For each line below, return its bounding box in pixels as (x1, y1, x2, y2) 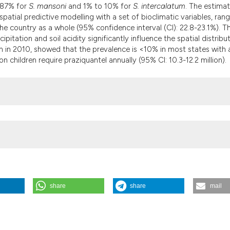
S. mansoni (29, 2, 66, 11)
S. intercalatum (133, 2, 185, 11)
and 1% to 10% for (66, 2, 133, 11)
